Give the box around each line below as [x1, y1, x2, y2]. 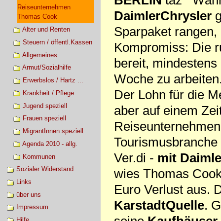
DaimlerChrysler [113, 8, 212, 23]
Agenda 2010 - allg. [22, 140, 77, 147]
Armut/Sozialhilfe [22, 64, 71, 72]
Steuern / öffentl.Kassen [22, 38, 92, 46]
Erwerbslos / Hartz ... [22, 76, 83, 84]
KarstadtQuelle [113, 197, 204, 213]
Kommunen [22, 152, 55, 160]
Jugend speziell [22, 102, 67, 110]
